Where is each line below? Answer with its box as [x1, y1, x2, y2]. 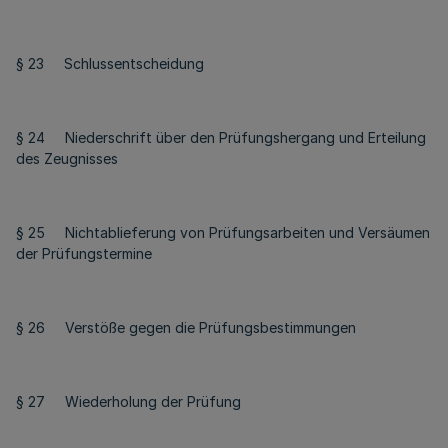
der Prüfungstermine [16, 245, 152, 262]
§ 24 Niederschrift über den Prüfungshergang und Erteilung [16, 129, 426, 146]
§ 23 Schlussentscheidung [16, 55, 204, 72]
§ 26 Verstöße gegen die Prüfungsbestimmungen [16, 319, 356, 336]
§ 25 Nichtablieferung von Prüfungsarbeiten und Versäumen [16, 224, 430, 241]
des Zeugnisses [16, 150, 118, 167]
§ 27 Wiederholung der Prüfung [16, 393, 241, 410]
